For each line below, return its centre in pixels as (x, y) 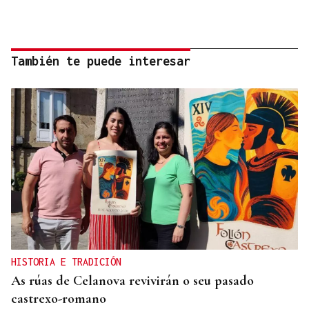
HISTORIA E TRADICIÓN (66, 262)
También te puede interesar (101, 61)
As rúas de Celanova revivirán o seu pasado (132, 281)
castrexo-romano (59, 299)
